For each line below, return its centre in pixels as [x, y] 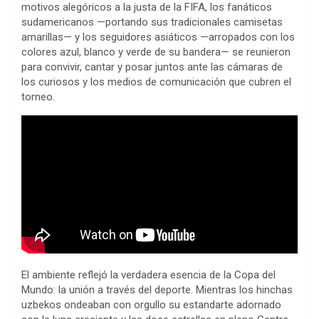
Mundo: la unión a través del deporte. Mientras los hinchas [157, 289]
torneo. [38, 96]
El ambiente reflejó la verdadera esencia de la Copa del [148, 274]
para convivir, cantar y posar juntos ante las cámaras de [152, 67]
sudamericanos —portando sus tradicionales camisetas [152, 22]
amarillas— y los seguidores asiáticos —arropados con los [158, 37]
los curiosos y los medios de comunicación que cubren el [156, 82]
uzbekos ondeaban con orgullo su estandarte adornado [151, 304]
